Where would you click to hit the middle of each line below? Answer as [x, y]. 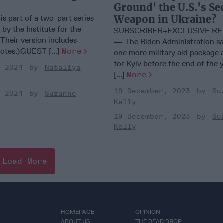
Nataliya [62, 67]
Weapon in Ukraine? [165, 19]
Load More [25, 161]
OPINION [148, 211]
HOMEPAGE [77, 211]
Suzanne [60, 93]
